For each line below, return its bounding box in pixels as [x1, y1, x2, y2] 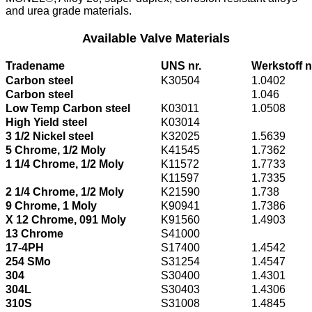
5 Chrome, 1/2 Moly [6, 143, 106, 156]
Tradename [6, 59, 65, 72]
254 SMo [6, 255, 51, 267]
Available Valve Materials [82, 31, 230, 46]
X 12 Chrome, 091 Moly [6, 213, 126, 226]
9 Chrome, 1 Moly [6, 199, 97, 212]
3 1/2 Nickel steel [6, 130, 93, 142]
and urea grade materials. [6, 5, 132, 17]
